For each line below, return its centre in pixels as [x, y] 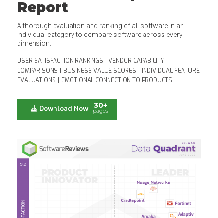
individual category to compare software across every [100, 35]
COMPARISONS [37, 71]
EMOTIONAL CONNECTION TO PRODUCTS [117, 80]
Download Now [63, 109]
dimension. [34, 43]
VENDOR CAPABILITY [136, 61]
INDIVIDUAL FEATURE [171, 71]
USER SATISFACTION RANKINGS [60, 61]
